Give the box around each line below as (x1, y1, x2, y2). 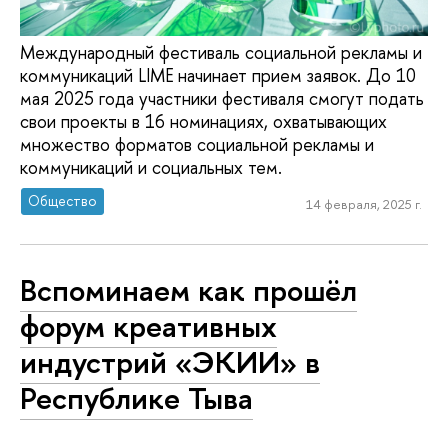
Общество (28, 191, 98, 211)
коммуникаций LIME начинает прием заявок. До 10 (20, 62, 416, 88)
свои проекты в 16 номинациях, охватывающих (20, 108, 387, 134)
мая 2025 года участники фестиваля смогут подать (20, 85, 424, 111)
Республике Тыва (20, 376, 253, 419)
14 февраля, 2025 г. (305, 194, 422, 213)
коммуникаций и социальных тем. (20, 154, 282, 180)
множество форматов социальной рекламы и (20, 131, 374, 157)
